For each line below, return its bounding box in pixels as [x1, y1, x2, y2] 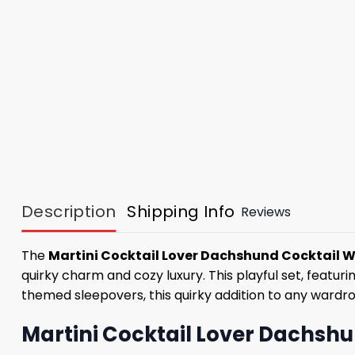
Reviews [240, 202, 291, 221]
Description [21, 200, 116, 223]
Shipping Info [127, 200, 235, 223]
